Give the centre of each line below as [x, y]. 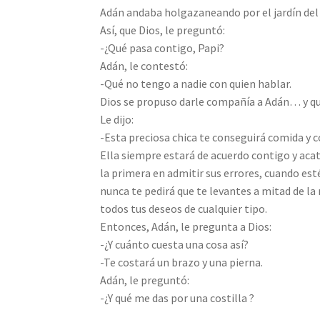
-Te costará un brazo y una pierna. [182, 262]
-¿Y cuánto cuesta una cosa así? [175, 244]
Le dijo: [117, 119]
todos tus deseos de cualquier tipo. [184, 208]
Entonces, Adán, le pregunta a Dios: [186, 226]
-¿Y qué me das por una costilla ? [177, 297]
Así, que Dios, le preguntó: [163, 30]
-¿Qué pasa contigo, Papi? [162, 47]
